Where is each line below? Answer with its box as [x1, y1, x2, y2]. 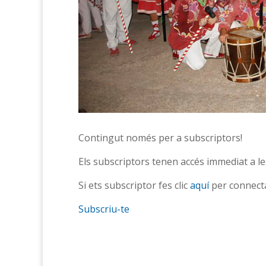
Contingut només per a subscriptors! [78, 131, 242, 144]
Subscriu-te [78, 202, 129, 216]
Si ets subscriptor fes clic [78, 178, 190, 192]
